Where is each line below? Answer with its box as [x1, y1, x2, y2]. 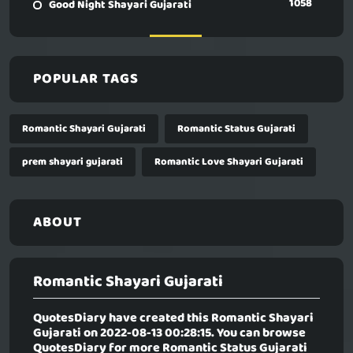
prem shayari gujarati [22, 154, 123, 171]
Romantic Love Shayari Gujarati [154, 154, 303, 171]
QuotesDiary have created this [33, 308, 211, 329]
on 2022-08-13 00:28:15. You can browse [81, 323, 306, 344]
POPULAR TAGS [33, 68, 139, 91]
